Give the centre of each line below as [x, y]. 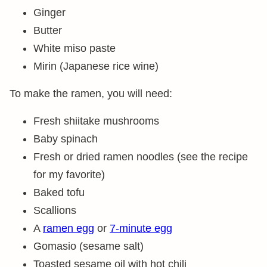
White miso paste [74, 48]
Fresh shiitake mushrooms [96, 121]
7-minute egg [141, 228]
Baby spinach [66, 139]
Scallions [55, 210]
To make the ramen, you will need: [91, 94]
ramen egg [69, 228]
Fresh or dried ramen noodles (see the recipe [141, 157]
